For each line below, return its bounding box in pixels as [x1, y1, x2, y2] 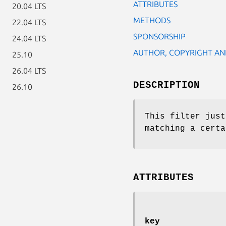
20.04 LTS [12, 2, 46, 11]
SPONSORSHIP [133, 31, 186, 41]
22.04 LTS [12, 18, 46, 27]
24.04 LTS [12, 34, 46, 43]
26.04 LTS [12, 66, 46, 75]
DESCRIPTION [133, 79, 200, 91]
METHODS [133, 15, 171, 25]
